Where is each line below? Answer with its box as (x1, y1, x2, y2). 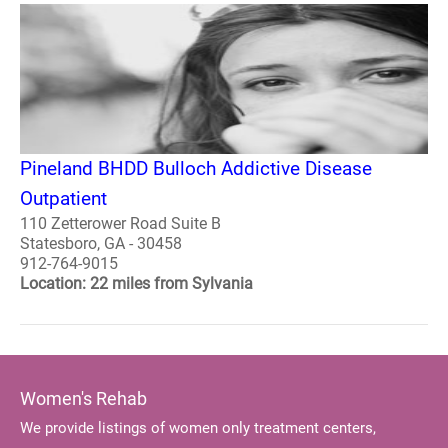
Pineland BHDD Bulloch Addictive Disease (20, 156, 372, 180)
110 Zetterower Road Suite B (20, 213, 221, 233)
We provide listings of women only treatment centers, (20, 418, 376, 437)
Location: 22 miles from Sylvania (20, 273, 253, 293)
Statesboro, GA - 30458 (20, 233, 182, 253)
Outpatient (20, 186, 107, 210)
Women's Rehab (20, 387, 147, 409)
